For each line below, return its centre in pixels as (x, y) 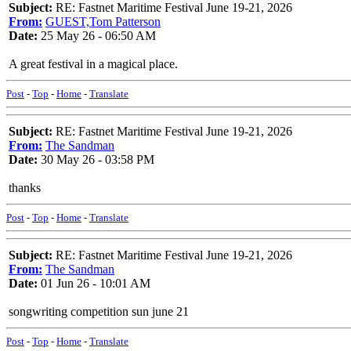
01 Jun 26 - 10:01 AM (94, 283)
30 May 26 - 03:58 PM (96, 159)
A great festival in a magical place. (93, 64)
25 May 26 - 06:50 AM (97, 36)
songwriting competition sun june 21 (99, 311)
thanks (25, 188)
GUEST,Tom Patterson (103, 22)
